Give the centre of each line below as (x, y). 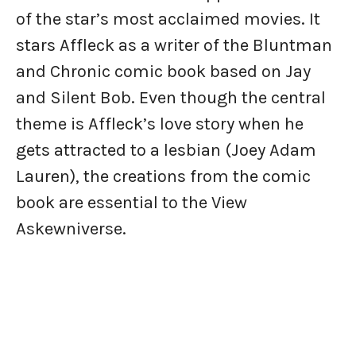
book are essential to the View (132, 203)
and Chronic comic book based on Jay (163, 72)
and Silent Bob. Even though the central (171, 98)
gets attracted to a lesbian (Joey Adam (166, 151)
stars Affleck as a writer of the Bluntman (174, 46)
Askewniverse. (71, 229)
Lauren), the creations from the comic (163, 177)
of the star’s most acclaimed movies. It (168, 19)
